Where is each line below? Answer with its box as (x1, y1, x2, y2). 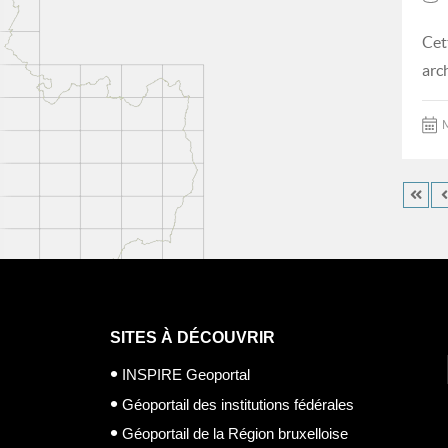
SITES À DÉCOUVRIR (110, 329, 275, 346)
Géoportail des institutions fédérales (122, 395, 354, 413)
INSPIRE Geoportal (122, 366, 250, 383)
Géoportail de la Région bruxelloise (122, 425, 348, 442)
